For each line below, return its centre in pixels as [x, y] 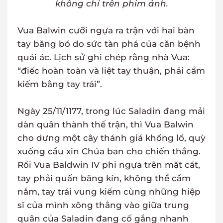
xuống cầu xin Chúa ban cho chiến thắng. [109, 152]
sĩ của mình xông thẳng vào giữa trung [103, 205]
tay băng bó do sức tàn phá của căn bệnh [109, 44]
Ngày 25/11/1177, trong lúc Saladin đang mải [111, 111]
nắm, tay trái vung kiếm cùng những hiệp [109, 192]
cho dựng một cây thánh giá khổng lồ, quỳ [111, 138]
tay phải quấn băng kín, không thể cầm [104, 178]
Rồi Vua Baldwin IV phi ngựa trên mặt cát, [109, 165]
